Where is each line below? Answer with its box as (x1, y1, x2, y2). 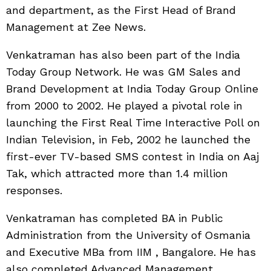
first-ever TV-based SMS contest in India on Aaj (6, 149, 259, 163)
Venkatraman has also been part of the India (6, 48, 240, 61)
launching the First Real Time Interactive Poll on (6, 116, 260, 129)
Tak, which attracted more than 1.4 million (6, 166, 228, 180)
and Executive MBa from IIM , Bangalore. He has (6, 245, 256, 258)
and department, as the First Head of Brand (6, 3, 236, 16)
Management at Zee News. (6, 20, 146, 33)
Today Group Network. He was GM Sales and (6, 65, 241, 78)
